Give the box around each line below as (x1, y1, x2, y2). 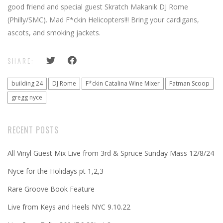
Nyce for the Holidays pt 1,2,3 (7, 166, 104, 176)
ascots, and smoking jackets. (7, 28, 101, 37)
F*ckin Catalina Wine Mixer (86, 79, 160, 88)
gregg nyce (11, 93, 42, 102)
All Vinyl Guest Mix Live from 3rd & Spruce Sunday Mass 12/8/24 (7, 148, 214, 158)
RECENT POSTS (7, 124, 59, 136)
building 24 (11, 79, 43, 88)
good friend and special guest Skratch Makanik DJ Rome (7, 2, 188, 11)
